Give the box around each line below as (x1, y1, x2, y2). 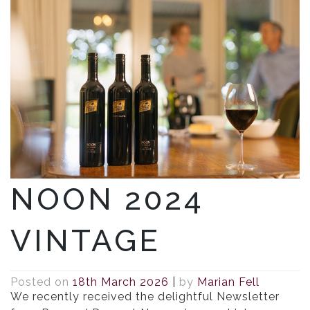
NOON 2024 (10, 181, 204, 217)
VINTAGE (10, 222, 161, 258)
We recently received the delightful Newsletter (10, 290, 280, 304)
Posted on (10, 275, 73, 289)
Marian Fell (197, 275, 259, 289)
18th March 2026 (73, 275, 169, 289)
